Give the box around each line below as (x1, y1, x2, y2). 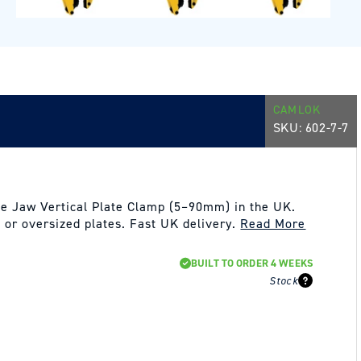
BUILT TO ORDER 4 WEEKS (191, 256, 313, 270)
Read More (240, 215, 306, 232)
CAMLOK (272, 102, 322, 118)
